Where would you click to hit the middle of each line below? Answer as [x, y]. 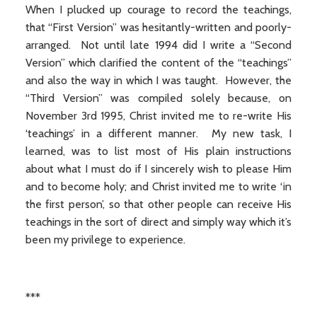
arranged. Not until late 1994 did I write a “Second [158, 45]
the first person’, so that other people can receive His [158, 204]
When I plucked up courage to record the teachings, [158, 10]
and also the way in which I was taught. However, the [158, 80]
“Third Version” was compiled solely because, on [158, 98]
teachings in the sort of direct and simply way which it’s [158, 222]
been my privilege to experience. [105, 240]
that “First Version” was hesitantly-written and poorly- [158, 27]
